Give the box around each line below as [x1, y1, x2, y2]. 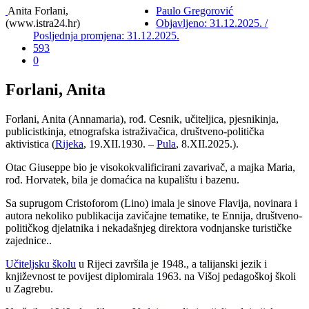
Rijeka [55, 137, 83, 150]
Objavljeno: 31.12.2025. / [156, 17, 268, 29]
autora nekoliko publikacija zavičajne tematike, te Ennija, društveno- [6, 209, 302, 221]
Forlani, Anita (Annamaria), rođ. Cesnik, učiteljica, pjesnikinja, [6, 112, 279, 125]
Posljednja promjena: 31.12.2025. [33, 30, 179, 41]
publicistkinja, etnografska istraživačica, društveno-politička [6, 125, 264, 137]
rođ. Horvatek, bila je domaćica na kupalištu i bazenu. [6, 173, 239, 186]
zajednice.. [6, 234, 52, 246]
